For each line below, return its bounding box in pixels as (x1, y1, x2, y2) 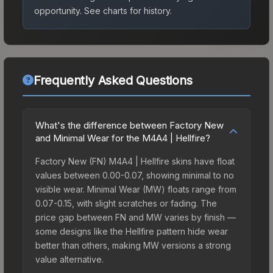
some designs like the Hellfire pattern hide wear (35, 225, 228, 236)
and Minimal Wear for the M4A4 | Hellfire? (35, 132, 210, 144)
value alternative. (35, 253, 104, 264)
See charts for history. (82, 5, 172, 16)
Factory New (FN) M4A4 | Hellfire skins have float (35, 155, 235, 166)
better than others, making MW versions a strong (35, 239, 231, 250)
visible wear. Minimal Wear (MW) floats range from (35, 183, 236, 194)
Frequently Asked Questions (33, 73, 193, 88)
